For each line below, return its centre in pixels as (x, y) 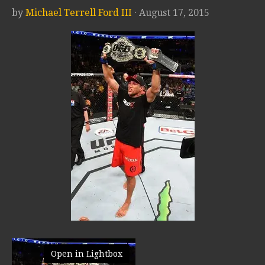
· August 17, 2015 (172, 13)
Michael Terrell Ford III (79, 13)
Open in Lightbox (87, 254)
